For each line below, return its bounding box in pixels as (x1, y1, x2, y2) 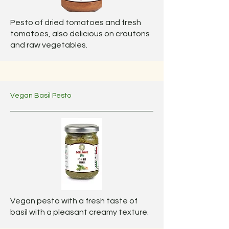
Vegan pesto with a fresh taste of (10, 197, 138, 205)
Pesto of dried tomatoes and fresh (10, 18, 141, 27)
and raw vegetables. (10, 41, 87, 49)
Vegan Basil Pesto (10, 92, 71, 99)
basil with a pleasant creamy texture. (10, 208, 149, 216)
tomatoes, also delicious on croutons (10, 30, 150, 38)
